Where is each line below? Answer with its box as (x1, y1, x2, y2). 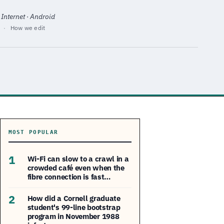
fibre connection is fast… (27, 171, 111, 181)
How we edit (10, 24, 45, 32)
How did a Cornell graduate (27, 193, 120, 203)
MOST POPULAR (8, 128, 58, 135)
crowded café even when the (27, 162, 124, 172)
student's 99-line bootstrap (27, 202, 120, 212)
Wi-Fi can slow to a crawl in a (27, 153, 129, 163)
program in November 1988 (27, 211, 119, 221)
